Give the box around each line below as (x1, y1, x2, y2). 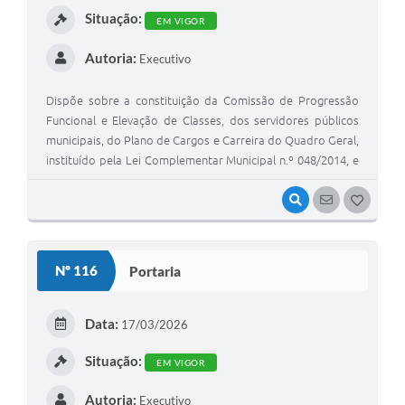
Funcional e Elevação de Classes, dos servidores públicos (46, 114, 359, 127)
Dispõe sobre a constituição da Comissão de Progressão (46, 94, 359, 108)
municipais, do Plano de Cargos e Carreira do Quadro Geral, (46, 134, 359, 147)
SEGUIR (340, 194, 375, 206)
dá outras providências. (46, 174, 169, 187)
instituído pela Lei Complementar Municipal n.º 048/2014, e (46, 154, 359, 167)
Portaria (129, 262, 181, 279)
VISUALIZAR (309, 194, 367, 206)
